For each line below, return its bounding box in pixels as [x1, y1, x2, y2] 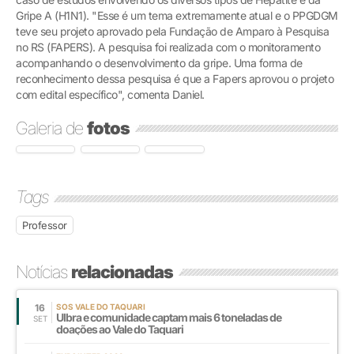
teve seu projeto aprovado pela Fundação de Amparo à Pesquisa [16, 24, 329, 38]
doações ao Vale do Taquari [56, 322, 183, 336]
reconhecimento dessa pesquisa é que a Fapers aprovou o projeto [16, 71, 333, 85]
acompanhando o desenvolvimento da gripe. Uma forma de [16, 55, 303, 70]
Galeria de [16, 117, 87, 138]
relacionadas [71, 261, 173, 282]
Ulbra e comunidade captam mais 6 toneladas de [56, 310, 281, 324]
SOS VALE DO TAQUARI [56, 301, 145, 311]
